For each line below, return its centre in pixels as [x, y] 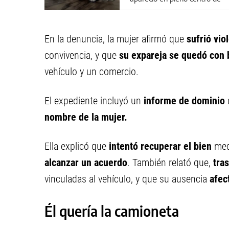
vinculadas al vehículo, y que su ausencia [126, 179]
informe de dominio [183, 101]
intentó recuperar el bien [160, 146]
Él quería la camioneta [112, 211]
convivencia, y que [81, 55]
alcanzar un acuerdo [86, 163]
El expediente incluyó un [93, 101]
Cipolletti [144, 8]
